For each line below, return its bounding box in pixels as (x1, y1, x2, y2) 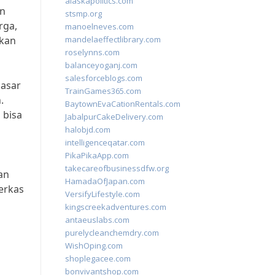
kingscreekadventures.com (65, 201, 166, 212)
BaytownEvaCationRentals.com (65, 98, 180, 109)
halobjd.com (65, 124, 110, 135)
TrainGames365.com (65, 85, 141, 96)
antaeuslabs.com (65, 214, 130, 225)
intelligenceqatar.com (65, 137, 145, 148)
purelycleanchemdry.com (65, 227, 159, 238)
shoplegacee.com (65, 253, 131, 264)
